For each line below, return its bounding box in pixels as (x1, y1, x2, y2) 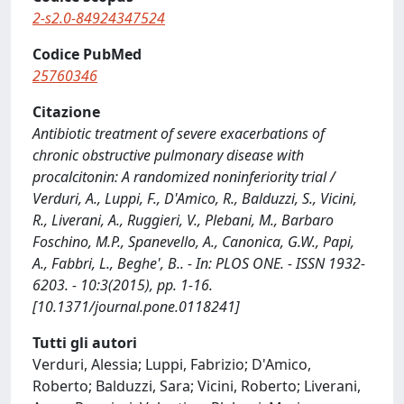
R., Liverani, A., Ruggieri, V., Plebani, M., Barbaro (32, 210, 334, 230)
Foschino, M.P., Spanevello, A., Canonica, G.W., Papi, (32, 232, 354, 252)
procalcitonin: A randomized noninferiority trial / (32, 167, 335, 187)
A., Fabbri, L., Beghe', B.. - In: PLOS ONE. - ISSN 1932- (32, 253, 365, 273)
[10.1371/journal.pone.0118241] (32, 297, 240, 317)
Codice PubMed (32, 44, 142, 64)
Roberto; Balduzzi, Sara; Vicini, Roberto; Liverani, (32, 376, 361, 396)
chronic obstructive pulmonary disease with (32, 145, 304, 165)
